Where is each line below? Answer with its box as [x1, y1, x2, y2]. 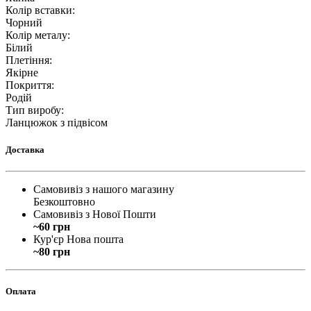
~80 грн [33, 246, 70, 258]
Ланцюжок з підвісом [6, 116, 108, 128]
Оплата [6, 286, 36, 297]
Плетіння [6, 53, 49, 66]
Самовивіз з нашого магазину [33, 183, 174, 195]
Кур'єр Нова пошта [33, 233, 124, 245]
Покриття [6, 78, 51, 91]
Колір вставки [6, 3, 72, 16]
